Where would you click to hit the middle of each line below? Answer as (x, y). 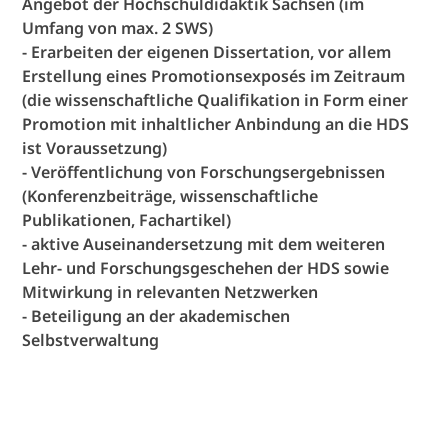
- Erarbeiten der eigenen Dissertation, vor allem (207, 52)
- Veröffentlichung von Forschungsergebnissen (204, 172)
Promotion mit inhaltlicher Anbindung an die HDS (216, 124)
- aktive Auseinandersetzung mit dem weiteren (204, 244)
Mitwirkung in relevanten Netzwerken (170, 292)
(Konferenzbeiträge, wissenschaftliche (170, 196)
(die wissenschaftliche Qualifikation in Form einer (215, 100)
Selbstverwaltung (91, 340)
